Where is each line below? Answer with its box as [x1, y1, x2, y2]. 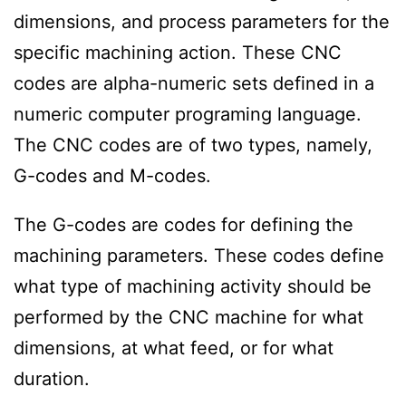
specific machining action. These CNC [14, 41, 342, 63]
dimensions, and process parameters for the [14, 10, 390, 33]
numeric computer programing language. [14, 102, 362, 125]
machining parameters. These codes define [14, 244, 384, 266]
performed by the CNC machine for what [14, 305, 363, 328]
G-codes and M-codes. [14, 164, 211, 187]
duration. [14, 367, 90, 390]
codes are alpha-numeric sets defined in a [14, 72, 374, 94]
